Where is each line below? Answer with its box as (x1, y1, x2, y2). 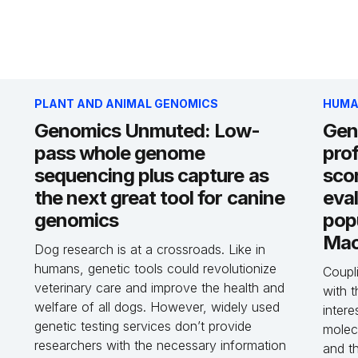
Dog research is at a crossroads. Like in (34, 241, 265, 257)
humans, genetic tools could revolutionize (34, 261, 276, 276)
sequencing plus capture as (34, 164, 268, 187)
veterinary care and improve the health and (34, 280, 284, 296)
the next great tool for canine (34, 186, 284, 209)
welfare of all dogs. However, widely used (34, 299, 280, 315)
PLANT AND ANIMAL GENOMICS (34, 97, 218, 110)
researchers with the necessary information (34, 337, 286, 353)
